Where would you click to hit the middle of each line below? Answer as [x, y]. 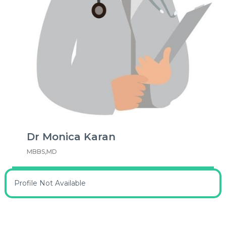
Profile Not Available [50, 183]
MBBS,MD [42, 151]
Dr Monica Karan [71, 136]
